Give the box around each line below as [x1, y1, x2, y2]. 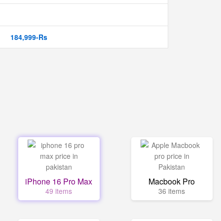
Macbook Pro [148, 176, 195, 187]
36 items [158, 186, 185, 196]
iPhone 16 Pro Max [25, 176, 93, 187]
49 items [45, 186, 73, 196]
